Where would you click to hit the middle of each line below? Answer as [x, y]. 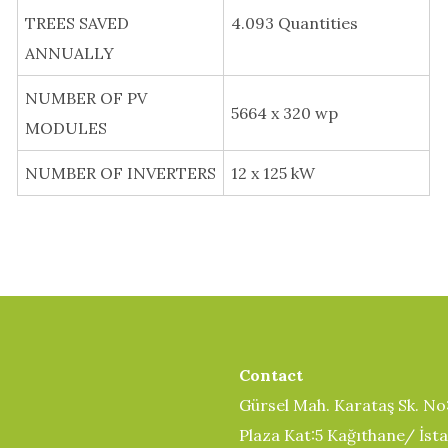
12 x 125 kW [273, 173]
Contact [271, 375]
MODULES [66, 128]
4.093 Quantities [294, 23]
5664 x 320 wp [284, 113]
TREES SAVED [77, 23]
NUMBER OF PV [86, 98]
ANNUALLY [69, 53]
